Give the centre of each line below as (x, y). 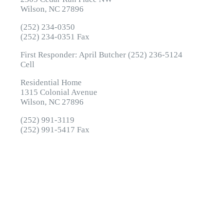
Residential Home (51, 82)
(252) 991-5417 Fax (55, 129)
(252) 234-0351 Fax (55, 36)
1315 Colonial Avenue (59, 92)
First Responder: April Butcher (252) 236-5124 (102, 54)
